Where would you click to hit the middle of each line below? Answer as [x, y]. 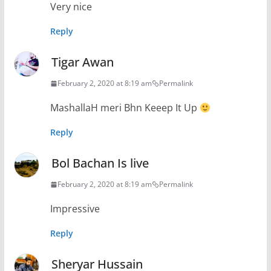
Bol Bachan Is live [100, 163]
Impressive [75, 209]
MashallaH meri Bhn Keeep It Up [125, 108]
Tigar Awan [82, 62]
